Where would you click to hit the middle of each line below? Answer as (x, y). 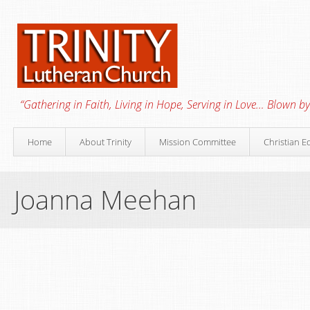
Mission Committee (198, 142)
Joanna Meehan (105, 199)
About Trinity (106, 142)
